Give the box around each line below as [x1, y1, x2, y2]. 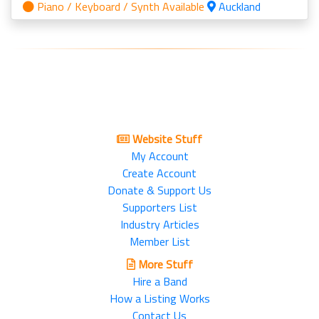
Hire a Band [132, 273, 187, 290]
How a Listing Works [109, 290, 210, 307]
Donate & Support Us [108, 182, 211, 199]
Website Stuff [130, 130, 202, 147]
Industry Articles [120, 216, 199, 233]
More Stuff [135, 256, 193, 273]
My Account [130, 147, 189, 164]
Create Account [122, 164, 197, 182]
